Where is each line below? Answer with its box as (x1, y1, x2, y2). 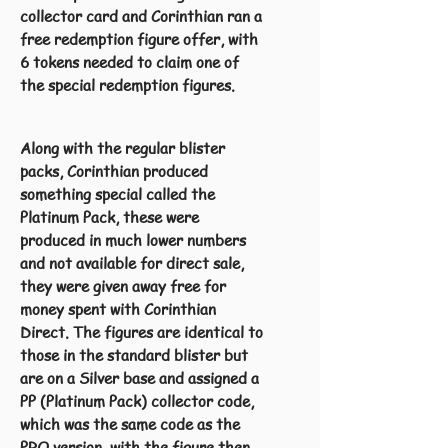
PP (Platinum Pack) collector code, (20, 391, 254, 411)
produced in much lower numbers (20, 230, 246, 250)
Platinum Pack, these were (20, 207, 199, 227)
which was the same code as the (20, 414, 240, 434)
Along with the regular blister (20, 138, 225, 158)
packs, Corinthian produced (20, 161, 208, 181)
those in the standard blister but (20, 345, 248, 365)
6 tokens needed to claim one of (20, 52, 239, 72)
